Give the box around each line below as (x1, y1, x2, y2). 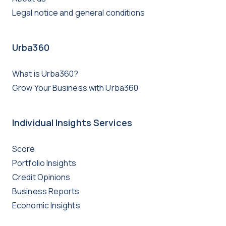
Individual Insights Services (12, 116, 132, 129)
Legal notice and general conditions (12, 7, 145, 18)
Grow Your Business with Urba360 (12, 82, 139, 93)
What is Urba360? (12, 68, 79, 79)
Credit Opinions (12, 171, 71, 183)
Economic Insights (12, 199, 80, 211)
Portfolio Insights (12, 157, 76, 168)
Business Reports (12, 185, 80, 197)
